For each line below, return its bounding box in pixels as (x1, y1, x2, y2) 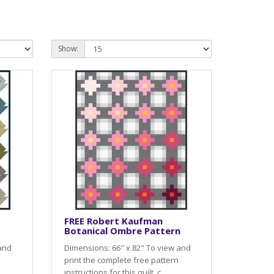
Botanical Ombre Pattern (64, 224, 180, 237)
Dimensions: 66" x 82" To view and (64, 242, 191, 253)
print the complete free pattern (64, 254, 179, 265)
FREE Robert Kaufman (64, 214, 163, 227)
